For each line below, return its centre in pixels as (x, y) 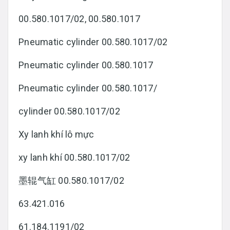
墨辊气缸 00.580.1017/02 (71, 181)
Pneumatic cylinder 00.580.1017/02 (93, 42)
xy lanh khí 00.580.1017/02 (74, 158)
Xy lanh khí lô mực (56, 135)
